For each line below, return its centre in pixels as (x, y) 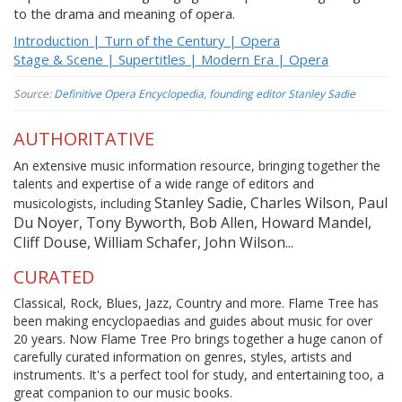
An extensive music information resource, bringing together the (197, 165)
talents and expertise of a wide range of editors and (164, 183)
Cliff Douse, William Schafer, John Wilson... (153, 242)
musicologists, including (84, 203)
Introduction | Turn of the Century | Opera (147, 40)
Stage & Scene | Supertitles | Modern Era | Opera (171, 59)
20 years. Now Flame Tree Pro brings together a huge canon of (198, 339)
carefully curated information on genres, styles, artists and (183, 357)
